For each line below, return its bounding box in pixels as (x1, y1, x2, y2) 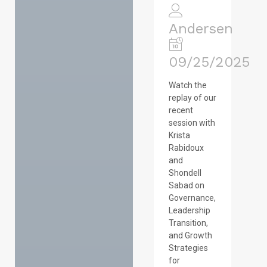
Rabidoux (168, 142, 204, 153)
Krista (168, 130, 190, 140)
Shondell (168, 167, 201, 178)
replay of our (168, 92, 216, 103)
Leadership (168, 205, 210, 215)
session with (168, 117, 215, 128)
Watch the (168, 80, 207, 90)
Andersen (168, 20, 233, 37)
